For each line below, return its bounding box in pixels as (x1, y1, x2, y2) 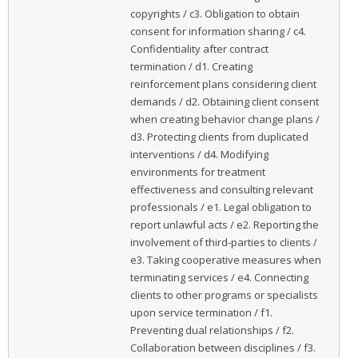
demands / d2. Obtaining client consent (129, 93, 319, 109)
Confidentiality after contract (129, 41, 268, 56)
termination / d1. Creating (129, 58, 253, 74)
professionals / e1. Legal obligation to (129, 199, 312, 214)
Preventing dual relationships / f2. (129, 322, 294, 337)
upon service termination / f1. (129, 304, 272, 320)
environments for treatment (129, 164, 265, 179)
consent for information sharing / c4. (129, 23, 306, 38)
